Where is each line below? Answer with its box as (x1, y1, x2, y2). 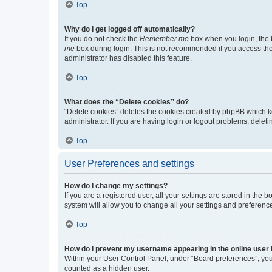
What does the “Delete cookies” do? (64, 97, 189, 106)
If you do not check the (64, 34, 140, 43)
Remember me (140, 34, 189, 43)
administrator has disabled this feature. (64, 53, 192, 63)
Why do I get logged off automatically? (64, 24, 195, 33)
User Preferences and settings (64, 158, 194, 169)
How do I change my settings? (64, 181, 168, 190)
